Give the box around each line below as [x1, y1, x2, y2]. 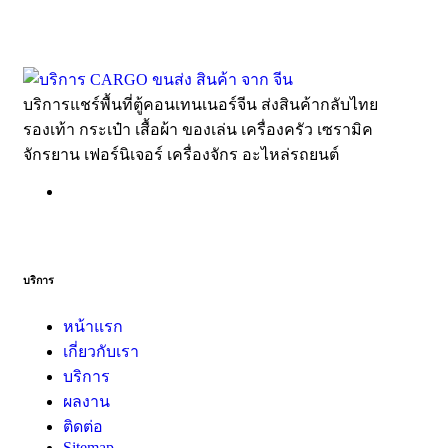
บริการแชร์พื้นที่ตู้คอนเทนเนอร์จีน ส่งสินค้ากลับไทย [23, 96, 378, 113]
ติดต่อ [63, 417, 103, 435]
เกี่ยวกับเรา [63, 342, 139, 360]
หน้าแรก [63, 317, 123, 335]
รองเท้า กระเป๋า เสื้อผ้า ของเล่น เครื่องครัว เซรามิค [23, 121, 373, 138]
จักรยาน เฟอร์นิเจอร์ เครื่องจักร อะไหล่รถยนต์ [23, 146, 339, 163]
